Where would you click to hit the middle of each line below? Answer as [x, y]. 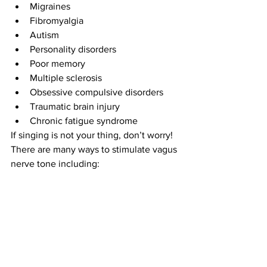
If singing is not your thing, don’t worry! [92, 135]
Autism [47, 35]
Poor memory [61, 63]
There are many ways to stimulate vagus [95, 149]
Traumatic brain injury [77, 106]
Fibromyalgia [59, 20]
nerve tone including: [56, 163]
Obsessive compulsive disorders [100, 92]
